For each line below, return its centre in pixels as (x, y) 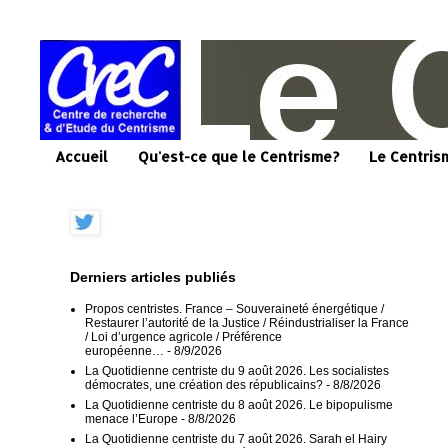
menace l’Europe (131, 418)
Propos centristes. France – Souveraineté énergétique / (234, 308)
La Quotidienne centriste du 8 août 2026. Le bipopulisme (239, 404)
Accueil (81, 157)
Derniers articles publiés (153, 276)
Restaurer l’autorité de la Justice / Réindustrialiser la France (247, 322)
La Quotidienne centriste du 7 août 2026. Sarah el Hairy (236, 438)
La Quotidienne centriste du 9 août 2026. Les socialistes (237, 370)
